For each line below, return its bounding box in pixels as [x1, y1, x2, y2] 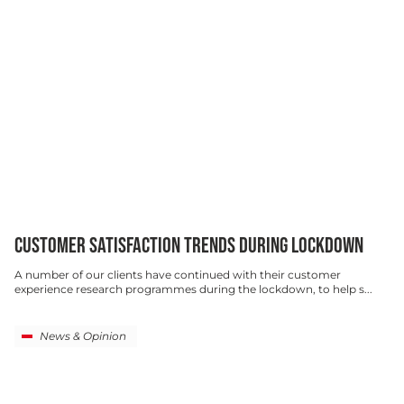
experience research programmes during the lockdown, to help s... [14, 282, 372, 297]
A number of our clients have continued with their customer [14, 268, 341, 282]
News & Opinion [40, 329, 126, 344]
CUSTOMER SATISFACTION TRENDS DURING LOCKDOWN [14, 233, 363, 260]
